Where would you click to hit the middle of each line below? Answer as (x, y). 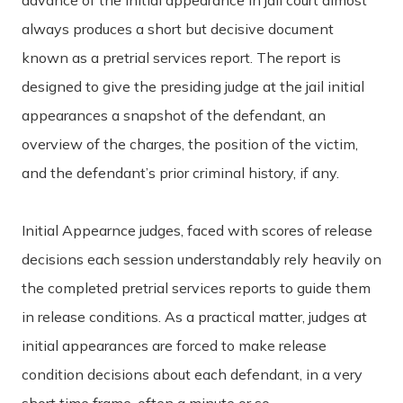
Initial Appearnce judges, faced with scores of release (197, 230)
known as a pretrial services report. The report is (181, 57)
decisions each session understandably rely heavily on (201, 259)
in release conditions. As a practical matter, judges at (194, 316)
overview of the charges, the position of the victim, (190, 143)
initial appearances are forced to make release (174, 345)
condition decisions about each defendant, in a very (192, 374)
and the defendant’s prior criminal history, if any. (180, 172)
